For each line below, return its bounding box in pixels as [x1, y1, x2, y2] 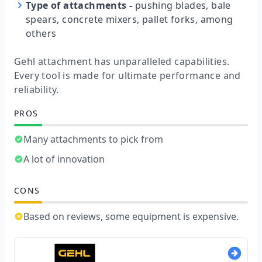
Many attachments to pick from [23, 132, 163, 146]
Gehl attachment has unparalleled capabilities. [14, 54, 230, 68]
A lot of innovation [23, 152, 105, 166]
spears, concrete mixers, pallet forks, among [26, 13, 233, 26]
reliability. [14, 82, 59, 96]
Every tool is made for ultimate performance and [14, 68, 241, 82]
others [26, 27, 57, 40]
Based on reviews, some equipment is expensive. [23, 209, 239, 223]
